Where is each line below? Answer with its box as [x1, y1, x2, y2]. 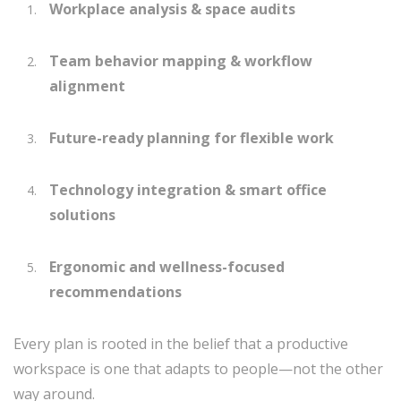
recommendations [49, 282, 182, 302]
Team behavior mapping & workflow [49, 51, 312, 71]
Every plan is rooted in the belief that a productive [13, 334, 348, 354]
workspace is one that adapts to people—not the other [13, 359, 383, 379]
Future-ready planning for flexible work [49, 128, 334, 148]
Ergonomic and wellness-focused [49, 257, 285, 277]
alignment [49, 76, 125, 96]
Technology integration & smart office [49, 180, 327, 200]
